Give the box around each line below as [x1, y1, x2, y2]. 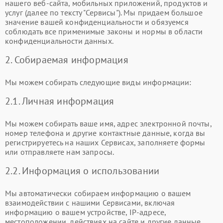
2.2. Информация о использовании [5, 164, 160, 177]
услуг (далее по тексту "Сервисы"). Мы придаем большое [5, 7, 203, 17]
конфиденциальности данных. [5, 35, 113, 46]
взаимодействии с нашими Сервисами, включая [5, 197, 175, 208]
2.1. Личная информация [5, 94, 114, 108]
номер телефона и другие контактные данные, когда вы [5, 127, 206, 138]
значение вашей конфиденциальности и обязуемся [5, 16, 189, 27]
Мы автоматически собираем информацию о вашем [5, 188, 191, 198]
